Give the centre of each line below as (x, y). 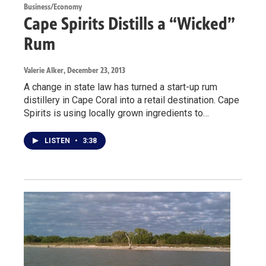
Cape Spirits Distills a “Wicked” (129, 23)
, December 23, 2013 (94, 70)
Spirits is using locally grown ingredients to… (116, 113)
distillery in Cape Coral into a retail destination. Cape (132, 100)
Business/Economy (53, 7)
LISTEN (58, 140)
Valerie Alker (44, 70)
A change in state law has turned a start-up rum (121, 87)
